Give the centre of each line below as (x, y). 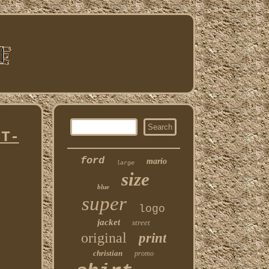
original (104, 238)
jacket (108, 222)
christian (108, 253)
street (141, 222)
